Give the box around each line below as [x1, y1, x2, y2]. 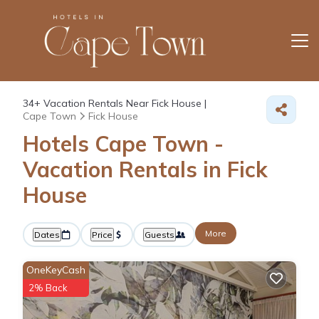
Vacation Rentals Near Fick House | [41, 96, 206, 110]
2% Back [28, 281, 68, 293]
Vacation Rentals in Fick [23, 155, 268, 183]
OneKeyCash [26, 263, 85, 276]
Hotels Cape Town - [23, 130, 224, 157]
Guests [145, 229, 174, 240]
